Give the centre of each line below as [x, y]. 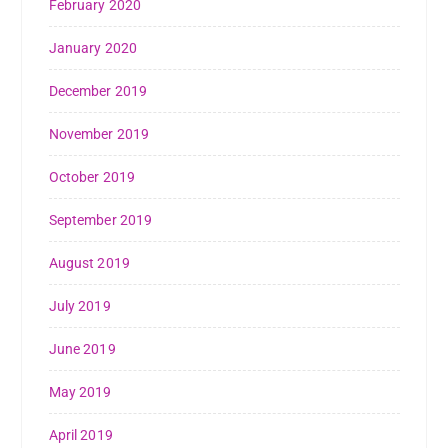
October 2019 [92, 177]
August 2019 [89, 263]
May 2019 [80, 392]
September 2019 [100, 220]
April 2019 [80, 435]
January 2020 [93, 48]
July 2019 [79, 306]
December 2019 [98, 91]
